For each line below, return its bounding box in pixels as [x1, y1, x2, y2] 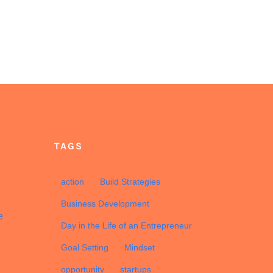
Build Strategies [99, 177, 160, 187]
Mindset [124, 243, 155, 253]
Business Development [60, 199, 149, 209]
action [60, 177, 84, 187]
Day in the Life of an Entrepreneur [60, 221, 192, 231]
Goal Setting [60, 243, 108, 253]
